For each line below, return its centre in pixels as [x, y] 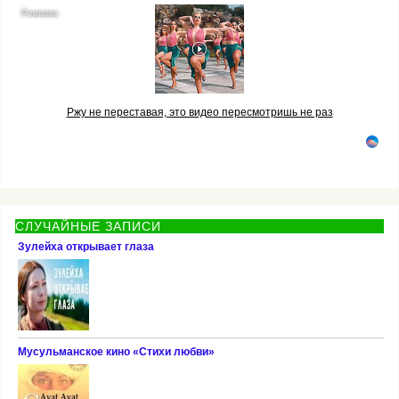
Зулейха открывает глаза [85, 247]
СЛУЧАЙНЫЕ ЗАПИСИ [88, 227]
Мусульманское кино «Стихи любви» [116, 352]
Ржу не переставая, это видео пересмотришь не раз [199, 112]
